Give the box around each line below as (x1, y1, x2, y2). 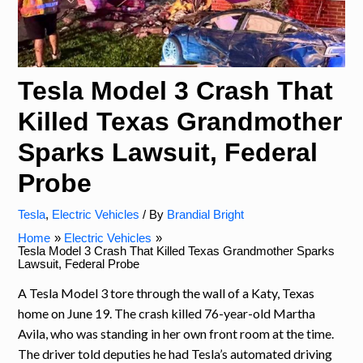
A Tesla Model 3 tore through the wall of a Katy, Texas (18, 284, 315, 301)
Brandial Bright (167, 208, 245, 222)
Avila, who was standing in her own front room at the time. (18, 325, 335, 341)
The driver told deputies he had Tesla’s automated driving (18, 345, 333, 361)
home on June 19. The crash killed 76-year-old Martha (18, 305, 316, 321)
